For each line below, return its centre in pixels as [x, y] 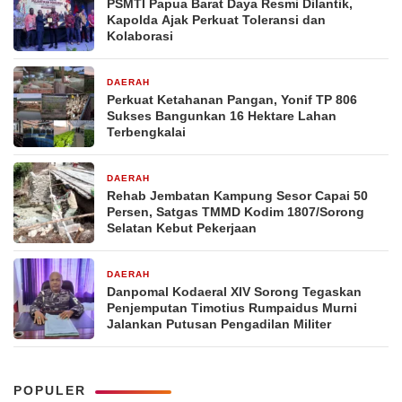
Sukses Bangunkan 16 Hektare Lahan [222, 116]
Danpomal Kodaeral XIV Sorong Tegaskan [234, 292]
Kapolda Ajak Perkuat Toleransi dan [216, 20]
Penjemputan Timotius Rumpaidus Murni [232, 308]
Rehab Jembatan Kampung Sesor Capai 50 [237, 196]
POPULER [50, 391]
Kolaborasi [140, 36]
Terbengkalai [146, 132]
